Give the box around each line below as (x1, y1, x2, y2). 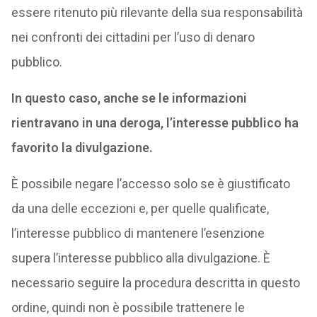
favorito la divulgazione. (11, 140, 153, 155)
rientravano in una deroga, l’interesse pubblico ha (11, 115, 299, 130)
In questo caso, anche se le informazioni (11, 91, 247, 105)
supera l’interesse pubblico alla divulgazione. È (11, 250, 270, 265)
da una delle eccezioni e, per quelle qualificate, (11, 201, 269, 216)
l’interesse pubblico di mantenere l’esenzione (11, 226, 265, 241)
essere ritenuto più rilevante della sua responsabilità (11, 5, 303, 20)
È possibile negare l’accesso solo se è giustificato (11, 176, 290, 191)
